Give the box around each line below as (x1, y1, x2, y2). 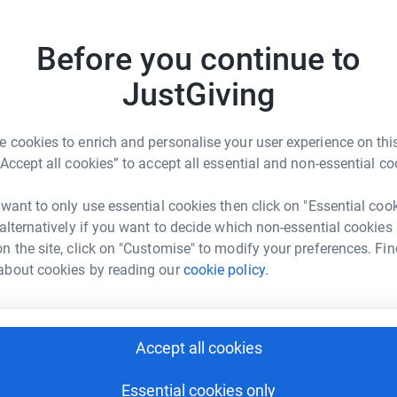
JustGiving (122, 76, 275, 113)
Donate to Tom (207, 315, 301, 332)
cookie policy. (183, 261, 269, 278)
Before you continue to (36, 41, 361, 78)
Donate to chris (206, 179, 301, 197)
